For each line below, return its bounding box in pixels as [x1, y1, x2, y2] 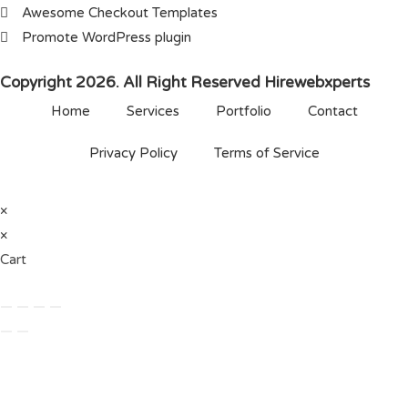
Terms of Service [213, 145, 320, 161]
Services [126, 103, 179, 119]
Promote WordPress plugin [21, 29, 191, 46]
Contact [307, 103, 358, 119]
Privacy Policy [88, 145, 178, 161]
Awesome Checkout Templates [21, 5, 218, 21]
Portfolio [215, 103, 271, 119]
